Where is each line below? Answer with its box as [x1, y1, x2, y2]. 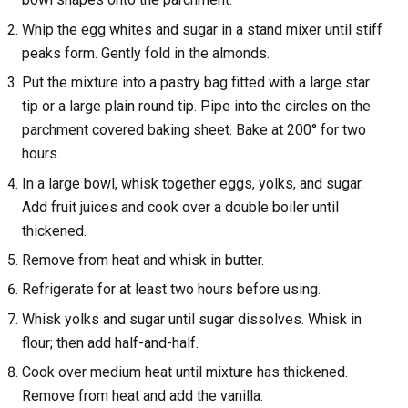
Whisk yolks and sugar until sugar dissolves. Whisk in [22, 310, 362, 328]
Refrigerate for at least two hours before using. [22, 280, 321, 299]
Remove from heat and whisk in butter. [22, 251, 264, 270]
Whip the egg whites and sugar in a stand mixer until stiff [22, 20, 382, 38]
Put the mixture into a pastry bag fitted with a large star [22, 74, 370, 92]
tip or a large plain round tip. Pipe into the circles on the [22, 97, 371, 116]
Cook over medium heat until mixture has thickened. [22, 363, 348, 382]
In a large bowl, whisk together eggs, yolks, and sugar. [22, 174, 363, 192]
